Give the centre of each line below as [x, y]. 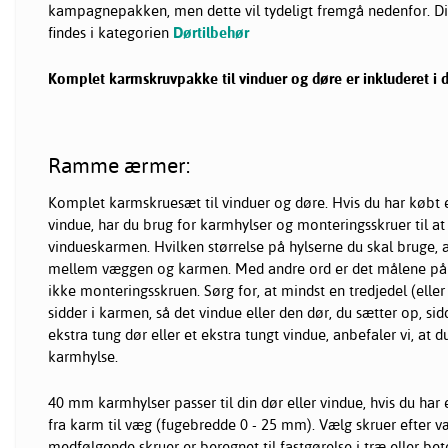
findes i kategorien [110, 33]
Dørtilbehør [211, 33]
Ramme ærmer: [119, 165]
